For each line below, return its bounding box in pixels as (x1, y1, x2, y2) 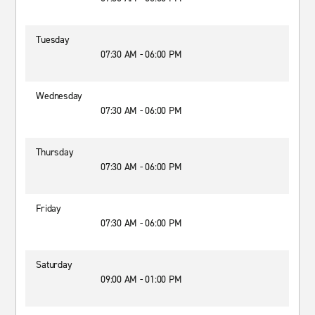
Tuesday (36, 33, 70, 46)
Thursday (36, 146, 74, 159)
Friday (36, 202, 61, 215)
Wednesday (36, 89, 83, 103)
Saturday (36, 258, 72, 271)
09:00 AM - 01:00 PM (101, 273, 182, 286)
